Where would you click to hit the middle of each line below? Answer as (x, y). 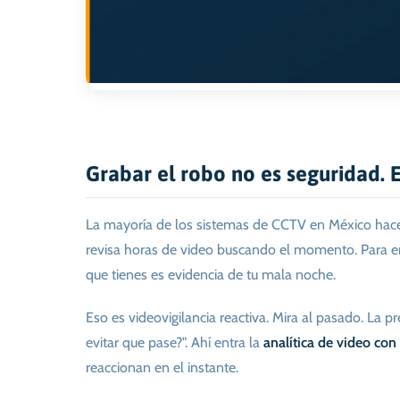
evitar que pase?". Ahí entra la (175, 342)
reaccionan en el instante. (162, 367)
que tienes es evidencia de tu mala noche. (211, 275)
